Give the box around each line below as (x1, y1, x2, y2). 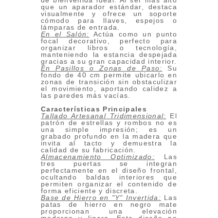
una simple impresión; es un (41, 126, 177, 134)
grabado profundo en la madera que (41, 132, 177, 141)
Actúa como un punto (89, 30, 177, 38)
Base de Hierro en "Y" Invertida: (41, 194, 161, 202)
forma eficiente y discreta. (41, 187, 138, 195)
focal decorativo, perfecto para (41, 37, 177, 45)
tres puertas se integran (41, 160, 177, 168)
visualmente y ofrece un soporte (41, 10, 177, 18)
